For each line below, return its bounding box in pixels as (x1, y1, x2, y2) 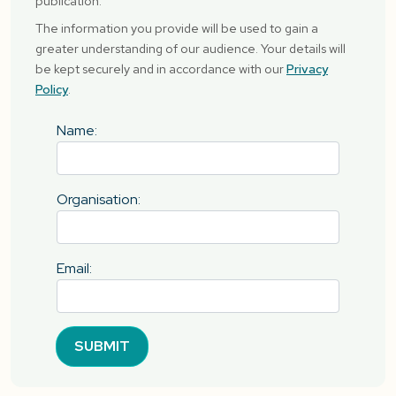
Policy (35, 80, 68, 97)
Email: (57, 259, 92, 278)
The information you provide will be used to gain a (35, 19, 318, 36)
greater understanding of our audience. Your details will (35, 40, 346, 57)
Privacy (286, 60, 328, 77)
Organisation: (57, 190, 141, 209)
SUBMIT (74, 337, 130, 355)
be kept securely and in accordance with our (35, 60, 286, 77)
